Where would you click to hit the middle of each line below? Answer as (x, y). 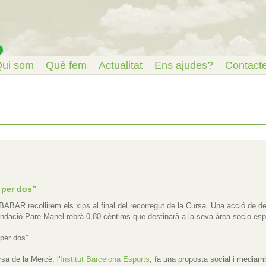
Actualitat (121, 65)
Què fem (66, 65)
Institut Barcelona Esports (105, 259)
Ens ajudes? (184, 65)
